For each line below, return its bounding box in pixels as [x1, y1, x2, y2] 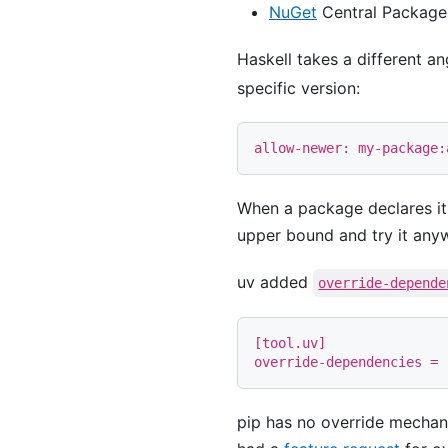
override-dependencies [254, 354, 422, 371]
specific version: [237, 77, 360, 98]
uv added [237, 271, 313, 292]
